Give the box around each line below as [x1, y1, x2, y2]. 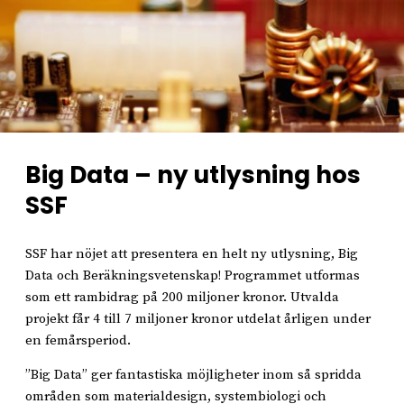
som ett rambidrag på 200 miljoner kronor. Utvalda [25, 289, 339, 306]
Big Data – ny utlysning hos [25, 157, 361, 191]
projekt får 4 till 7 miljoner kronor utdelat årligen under [25, 310, 371, 327]
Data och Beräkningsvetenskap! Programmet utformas [25, 267, 360, 284]
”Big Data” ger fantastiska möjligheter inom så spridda [25, 365, 362, 383]
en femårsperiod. [25, 332, 134, 349]
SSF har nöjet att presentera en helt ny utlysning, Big [25, 245, 358, 262]
